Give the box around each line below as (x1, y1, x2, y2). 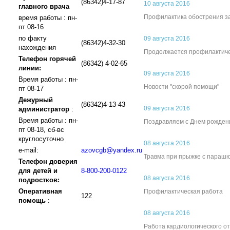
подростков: (18, 176, 60, 184)
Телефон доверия (18, 158, 78, 165)
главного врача (18, 3, 69, 10)
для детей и (18, 167, 57, 175)
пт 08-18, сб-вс (18, 126, 64, 133)
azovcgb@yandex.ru (81, 146, 142, 154)
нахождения (18, 44, 56, 51)
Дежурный (18, 96, 53, 104)
